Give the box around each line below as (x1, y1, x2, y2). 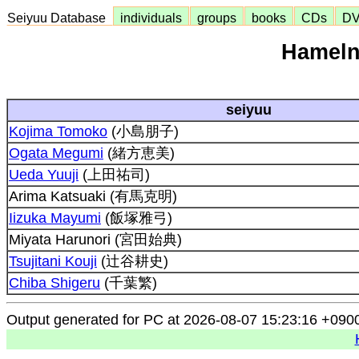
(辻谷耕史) (97, 252, 168, 269)
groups (191, 10, 243, 25)
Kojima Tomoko (9, 123, 107, 139)
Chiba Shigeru (9, 274, 100, 291)
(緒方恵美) (103, 144, 175, 161)
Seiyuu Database (7, 10, 112, 25)
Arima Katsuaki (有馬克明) (9, 188, 177, 204)
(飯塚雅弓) (101, 209, 172, 226)
